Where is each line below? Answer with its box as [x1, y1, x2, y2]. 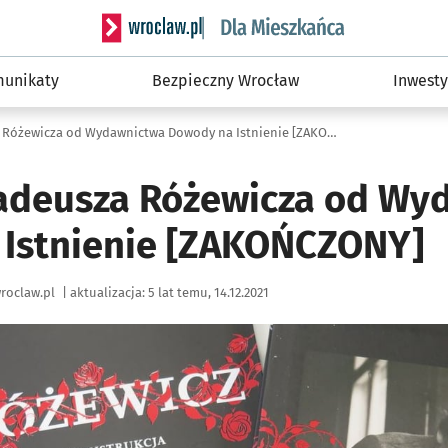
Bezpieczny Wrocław [152, 71, 300, 90]
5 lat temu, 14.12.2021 [148, 284, 269, 300]
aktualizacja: [67, 284, 148, 300]
